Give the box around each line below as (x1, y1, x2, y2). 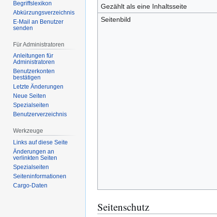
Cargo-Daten (13, 182, 48, 189)
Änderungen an (13, 148, 55, 155)
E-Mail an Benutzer (13, 18, 64, 25)
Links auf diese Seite (13, 139, 68, 146)
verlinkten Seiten (13, 155, 58, 162)
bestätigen (13, 74, 41, 81)
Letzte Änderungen (13, 83, 64, 91)
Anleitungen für (13, 52, 54, 60)
